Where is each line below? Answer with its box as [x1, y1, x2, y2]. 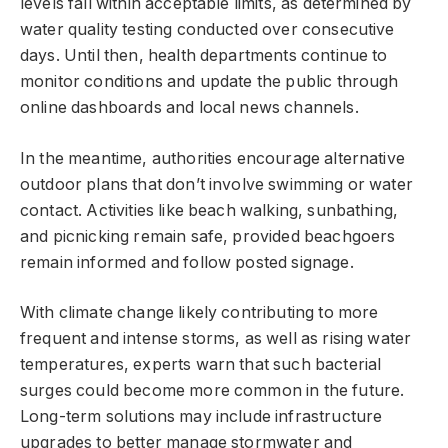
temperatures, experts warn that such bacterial [20, 355, 382, 375]
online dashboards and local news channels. [20, 98, 359, 118]
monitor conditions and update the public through [20, 72, 399, 92]
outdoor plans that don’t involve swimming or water [20, 174, 413, 194]
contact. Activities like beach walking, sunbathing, [20, 200, 399, 220]
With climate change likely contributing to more [20, 303, 379, 323]
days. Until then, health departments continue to [20, 46, 388, 66]
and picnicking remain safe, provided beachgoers [20, 226, 396, 246]
